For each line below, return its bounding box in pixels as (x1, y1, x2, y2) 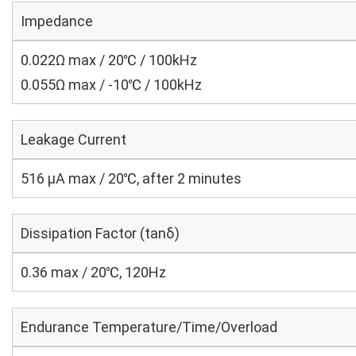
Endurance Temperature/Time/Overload (21, 319, 277, 335)
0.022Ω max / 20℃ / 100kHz (21, 52, 197, 68)
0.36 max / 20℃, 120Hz (21, 264, 166, 281)
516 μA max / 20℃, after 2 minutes (21, 170, 242, 187)
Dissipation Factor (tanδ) (21, 225, 180, 242)
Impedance (21, 13, 93, 29)
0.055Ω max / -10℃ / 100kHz (21, 76, 202, 93)
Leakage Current (21, 131, 126, 148)
